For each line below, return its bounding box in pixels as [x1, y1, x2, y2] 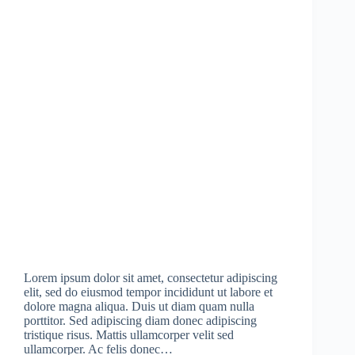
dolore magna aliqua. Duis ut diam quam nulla [24, 300, 254, 314]
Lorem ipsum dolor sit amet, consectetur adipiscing [24, 271, 277, 285]
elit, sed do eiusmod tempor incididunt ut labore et [24, 285, 273, 300]
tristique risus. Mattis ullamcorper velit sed [24, 328, 234, 342]
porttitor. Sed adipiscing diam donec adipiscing [24, 314, 257, 328]
